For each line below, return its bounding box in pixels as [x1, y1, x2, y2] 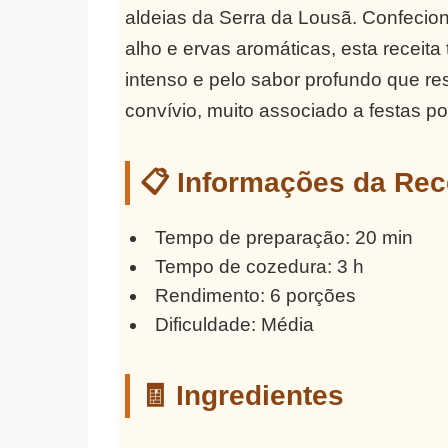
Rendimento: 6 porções [155, 285, 357, 307]
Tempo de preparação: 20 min [155, 227, 414, 249]
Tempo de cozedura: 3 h [155, 256, 365, 278]
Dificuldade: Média [155, 314, 315, 336]
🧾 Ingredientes [139, 380, 344, 412]
